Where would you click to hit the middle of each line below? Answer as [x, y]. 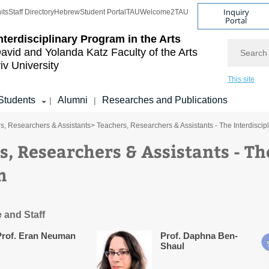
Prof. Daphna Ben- [199, 236]
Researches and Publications [165, 100]
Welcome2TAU [164, 12]
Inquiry [236, 12]
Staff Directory [31, 12]
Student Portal [103, 12]
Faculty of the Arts [154, 52]
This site [241, 79]
